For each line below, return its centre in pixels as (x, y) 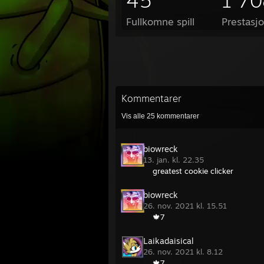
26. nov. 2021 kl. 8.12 (184, 252)
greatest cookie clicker (193, 171)
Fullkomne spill (160, 22)
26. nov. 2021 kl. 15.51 (186, 206)
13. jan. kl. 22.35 (175, 160)
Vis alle (134, 116)
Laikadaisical (169, 241)
